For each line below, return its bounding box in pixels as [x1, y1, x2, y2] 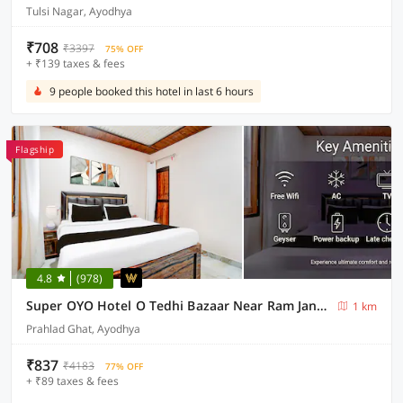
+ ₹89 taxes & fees [26, 373, 119, 389]
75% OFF [105, 42, 143, 55]
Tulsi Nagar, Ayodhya [26, 4, 132, 19]
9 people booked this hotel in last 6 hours [49, 84, 254, 99]
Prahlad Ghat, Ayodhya [26, 321, 140, 336]
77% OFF [105, 360, 143, 372]
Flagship [15, 143, 54, 156]
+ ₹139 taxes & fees [26, 56, 125, 71]
